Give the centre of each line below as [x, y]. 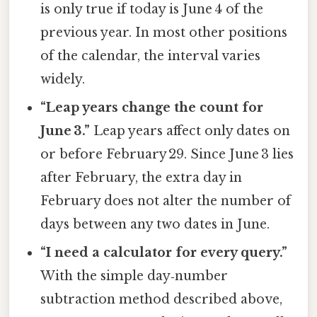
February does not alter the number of [166, 201]
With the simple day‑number [134, 276]
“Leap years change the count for [152, 108]
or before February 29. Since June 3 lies [167, 155]
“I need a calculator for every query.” [164, 253]
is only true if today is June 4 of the [152, 10]
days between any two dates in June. [155, 225]
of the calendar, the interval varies [151, 56]
